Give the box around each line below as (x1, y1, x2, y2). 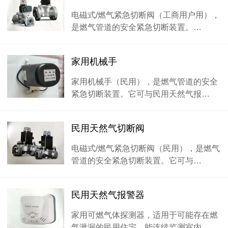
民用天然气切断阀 (71, 123, 145, 133)
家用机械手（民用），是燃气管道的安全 (71, 77, 218, 86)
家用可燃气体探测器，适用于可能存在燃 (71, 210, 218, 219)
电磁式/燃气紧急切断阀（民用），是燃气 (71, 144, 220, 153)
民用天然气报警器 (71, 190, 145, 200)
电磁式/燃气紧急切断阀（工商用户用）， (71, 10, 220, 19)
